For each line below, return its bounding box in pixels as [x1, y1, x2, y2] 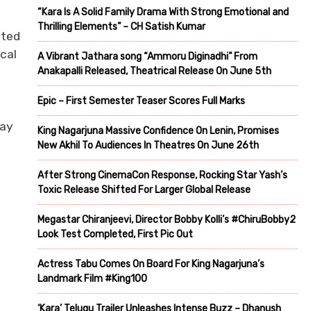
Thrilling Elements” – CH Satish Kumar [37, 20, 205, 33]
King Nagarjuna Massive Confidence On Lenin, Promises [37, 124, 279, 137]
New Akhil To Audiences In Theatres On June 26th [37, 139, 259, 151]
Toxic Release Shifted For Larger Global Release [37, 183, 251, 196]
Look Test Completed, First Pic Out [37, 228, 193, 240]
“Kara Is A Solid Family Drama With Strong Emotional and [37, 6, 289, 18]
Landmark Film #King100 [37, 272, 147, 285]
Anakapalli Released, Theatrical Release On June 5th [37, 65, 271, 77]
